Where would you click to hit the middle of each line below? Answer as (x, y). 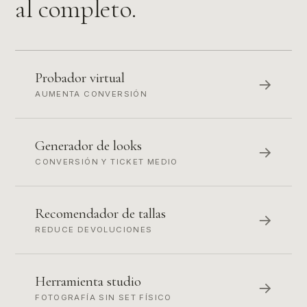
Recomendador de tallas (101, 213)
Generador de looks (89, 145)
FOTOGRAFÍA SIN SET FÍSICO (103, 297)
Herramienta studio (88, 281)
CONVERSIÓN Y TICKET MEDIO (107, 162)
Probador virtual (80, 77)
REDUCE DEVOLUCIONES (94, 230)
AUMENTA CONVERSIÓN (91, 94)
